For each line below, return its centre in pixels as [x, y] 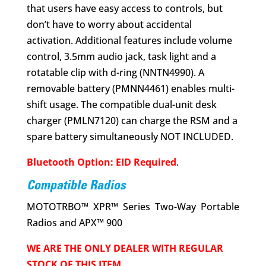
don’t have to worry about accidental [109, 24]
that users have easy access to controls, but [124, 8]
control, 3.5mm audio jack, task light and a [121, 56]
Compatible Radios [76, 186]
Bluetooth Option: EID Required [101, 162]
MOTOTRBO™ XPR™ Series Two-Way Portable [133, 206]
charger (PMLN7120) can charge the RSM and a [132, 120]
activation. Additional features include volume [129, 40]
